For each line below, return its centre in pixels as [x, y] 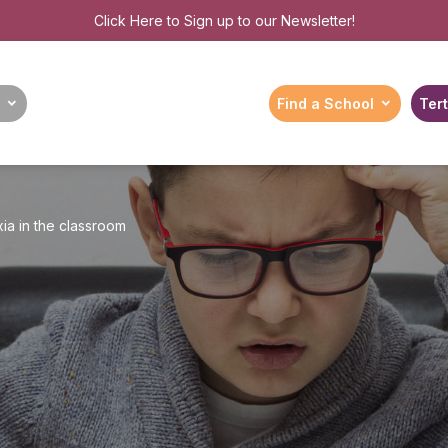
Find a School [325, 103]
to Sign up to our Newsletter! [258, 20]
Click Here [128, 20]
